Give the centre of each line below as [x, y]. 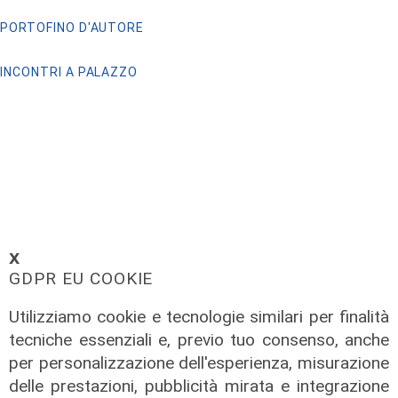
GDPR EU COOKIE [81, 279]
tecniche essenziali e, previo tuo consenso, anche [199, 340]
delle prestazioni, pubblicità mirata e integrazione [199, 386]
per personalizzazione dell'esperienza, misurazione [199, 363]
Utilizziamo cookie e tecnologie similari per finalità [199, 317]
